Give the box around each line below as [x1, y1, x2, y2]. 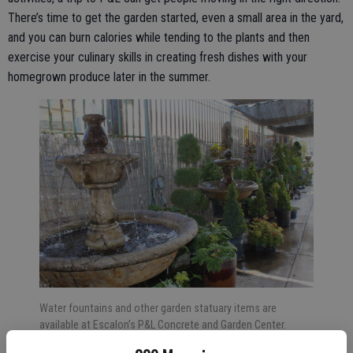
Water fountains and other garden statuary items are [39, 302, 277, 315]
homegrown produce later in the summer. [8, 69, 210, 84]
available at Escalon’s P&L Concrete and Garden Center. [39, 318, 286, 332]
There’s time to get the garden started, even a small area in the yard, [8, 9, 344, 25]
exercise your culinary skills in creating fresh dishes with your [8, 49, 307, 65]
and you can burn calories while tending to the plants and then [8, 29, 310, 45]
